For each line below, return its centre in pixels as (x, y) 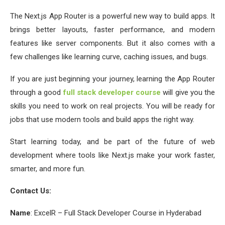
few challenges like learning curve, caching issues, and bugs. (109, 57)
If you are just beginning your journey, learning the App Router (113, 79)
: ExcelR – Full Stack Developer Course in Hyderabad (116, 213)
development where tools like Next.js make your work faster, (113, 155)
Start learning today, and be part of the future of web (113, 141)
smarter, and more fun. (48, 168)
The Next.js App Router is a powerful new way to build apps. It (113, 16)
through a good (37, 92)
